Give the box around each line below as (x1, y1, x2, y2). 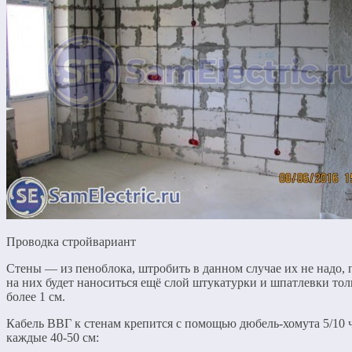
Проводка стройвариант (6, 234, 136, 248)
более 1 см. (6, 289, 65, 303)
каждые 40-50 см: (6, 330, 99, 344)
